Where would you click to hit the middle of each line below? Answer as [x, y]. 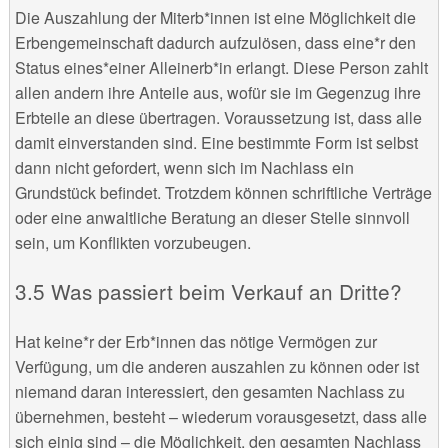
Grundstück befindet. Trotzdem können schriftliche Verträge [223, 192]
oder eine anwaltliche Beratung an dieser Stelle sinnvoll [212, 217]
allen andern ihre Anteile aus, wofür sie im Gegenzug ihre [217, 92]
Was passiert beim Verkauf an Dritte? [226, 291]
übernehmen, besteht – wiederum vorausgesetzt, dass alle [220, 417]
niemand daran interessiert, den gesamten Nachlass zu [209, 392]
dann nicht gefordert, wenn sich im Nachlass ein [184, 167]
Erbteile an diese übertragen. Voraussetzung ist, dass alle [218, 117]
